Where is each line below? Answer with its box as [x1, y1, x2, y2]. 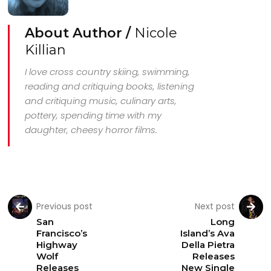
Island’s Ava [180, 227, 235, 240]
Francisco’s [36, 227, 88, 240]
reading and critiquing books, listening [25, 80, 195, 93]
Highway [36, 239, 78, 251]
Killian [25, 42, 67, 59]
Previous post [36, 200, 93, 213]
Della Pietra [181, 239, 235, 251]
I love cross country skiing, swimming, [25, 65, 191, 79]
